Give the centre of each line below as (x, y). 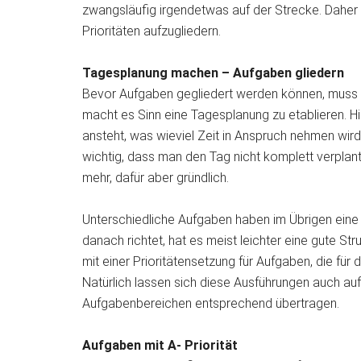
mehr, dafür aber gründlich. (156, 178)
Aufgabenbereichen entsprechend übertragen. (211, 303)
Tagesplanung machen (152, 73)
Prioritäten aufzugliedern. (151, 31)
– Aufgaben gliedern (283, 73)
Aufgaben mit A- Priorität (160, 345)
